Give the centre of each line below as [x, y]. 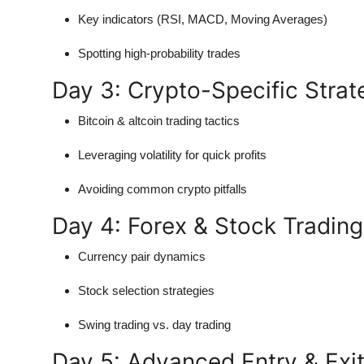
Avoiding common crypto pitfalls [162, 189]
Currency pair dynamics [142, 257]
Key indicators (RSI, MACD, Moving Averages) [203, 19]
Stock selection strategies [146, 291]
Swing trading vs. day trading [154, 325]
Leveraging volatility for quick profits [172, 155]
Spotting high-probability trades [159, 54]
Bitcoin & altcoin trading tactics [159, 121]
